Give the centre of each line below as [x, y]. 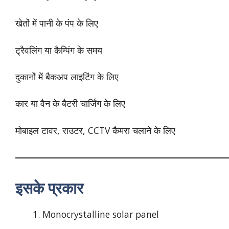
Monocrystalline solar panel [100, 214]
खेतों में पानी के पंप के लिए [57, 23]
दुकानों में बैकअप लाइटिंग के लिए [67, 76]
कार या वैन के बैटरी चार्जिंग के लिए [70, 104]
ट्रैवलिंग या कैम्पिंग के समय [59, 50]
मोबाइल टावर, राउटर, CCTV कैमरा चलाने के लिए [95, 130]
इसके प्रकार [49, 188]
